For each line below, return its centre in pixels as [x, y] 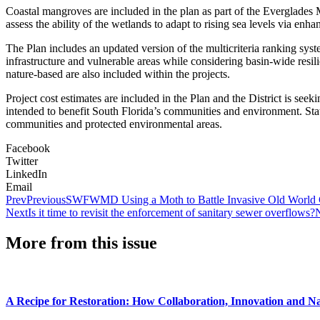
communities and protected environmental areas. [114, 124]
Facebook [28, 148]
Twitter [22, 161]
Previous [46, 199]
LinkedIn [26, 174]
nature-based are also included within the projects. [118, 74]
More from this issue [81, 242]
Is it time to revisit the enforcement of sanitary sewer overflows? [171, 212]
